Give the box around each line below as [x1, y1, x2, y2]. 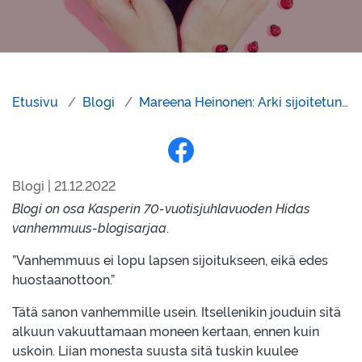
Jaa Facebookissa [167, 162, 275, 181]
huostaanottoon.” [12, 270, 115, 288]
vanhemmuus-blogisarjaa [12, 218, 166, 236]
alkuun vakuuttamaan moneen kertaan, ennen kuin [12, 322, 319, 339]
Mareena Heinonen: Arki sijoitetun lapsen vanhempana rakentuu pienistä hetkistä [139, 92, 342, 110]
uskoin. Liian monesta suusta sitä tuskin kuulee [12, 341, 298, 359]
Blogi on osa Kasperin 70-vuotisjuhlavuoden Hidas [12, 199, 310, 217]
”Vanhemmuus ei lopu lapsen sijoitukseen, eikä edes [12, 250, 328, 268]
